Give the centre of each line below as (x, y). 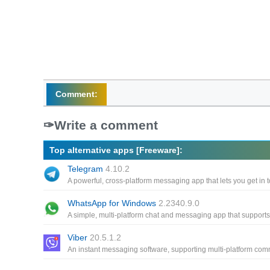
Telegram (86, 169)
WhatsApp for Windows (113, 203)
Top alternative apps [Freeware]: (116, 150)
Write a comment (106, 125)
